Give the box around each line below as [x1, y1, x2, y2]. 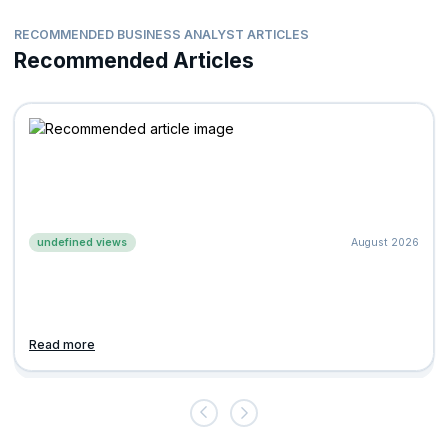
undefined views [37, 235, 128, 249]
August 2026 [351, 236, 419, 250]
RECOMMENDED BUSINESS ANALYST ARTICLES [14, 26, 309, 42]
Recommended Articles [14, 48, 254, 74]
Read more [29, 336, 95, 352]
